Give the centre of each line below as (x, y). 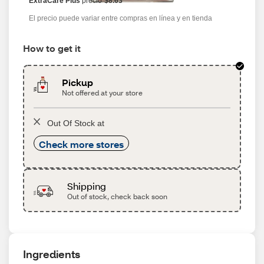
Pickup (78, 82)
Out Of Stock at (76, 123)
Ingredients (52, 254)
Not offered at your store (103, 93)
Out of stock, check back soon (117, 197)
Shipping (86, 186)
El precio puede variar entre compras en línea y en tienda (121, 18)
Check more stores (81, 144)
